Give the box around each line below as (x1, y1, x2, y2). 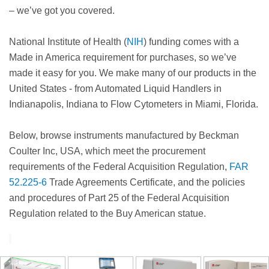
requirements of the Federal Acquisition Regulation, (9, 161, 229, 172)
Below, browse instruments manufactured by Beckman (9, 130, 239, 141)
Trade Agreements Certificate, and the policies (47, 177, 245, 187)
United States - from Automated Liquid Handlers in (9, 83, 222, 94)
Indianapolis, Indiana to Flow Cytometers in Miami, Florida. (9, 98, 258, 109)
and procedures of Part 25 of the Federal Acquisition (9, 192, 229, 203)
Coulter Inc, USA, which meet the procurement (9, 145, 205, 156)
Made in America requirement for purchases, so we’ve (9, 52, 237, 62)
